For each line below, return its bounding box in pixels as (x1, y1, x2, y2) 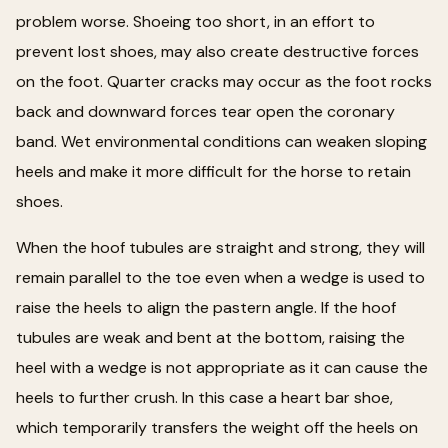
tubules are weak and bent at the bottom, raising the (16, 326, 405, 348)
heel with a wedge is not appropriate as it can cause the (16, 356, 428, 378)
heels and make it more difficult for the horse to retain (16, 160, 411, 182)
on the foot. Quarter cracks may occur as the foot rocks (16, 70, 432, 92)
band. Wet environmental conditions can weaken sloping (16, 130, 427, 152)
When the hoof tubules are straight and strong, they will (16, 236, 425, 258)
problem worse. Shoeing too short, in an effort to (16, 10, 375, 32)
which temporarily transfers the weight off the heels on (16, 416, 418, 438)
